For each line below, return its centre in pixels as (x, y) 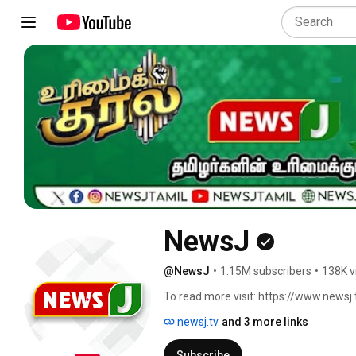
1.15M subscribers (266, 271)
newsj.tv (197, 321)
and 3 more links (265, 321)
